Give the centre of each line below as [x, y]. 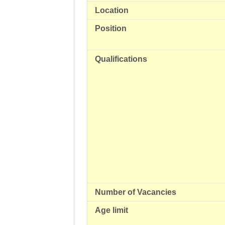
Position [111, 28]
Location [112, 10]
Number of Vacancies [136, 192]
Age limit [111, 210]
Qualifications [121, 59]
